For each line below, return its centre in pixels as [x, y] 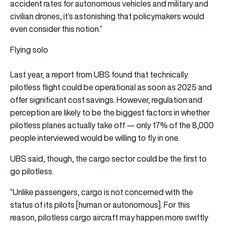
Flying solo [29, 50]
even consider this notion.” [56, 29]
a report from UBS [78, 75]
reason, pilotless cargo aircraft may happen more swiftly [109, 218]
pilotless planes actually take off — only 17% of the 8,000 [112, 125]
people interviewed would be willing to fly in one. [95, 138]
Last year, [28, 75]
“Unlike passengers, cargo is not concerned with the [102, 192]
